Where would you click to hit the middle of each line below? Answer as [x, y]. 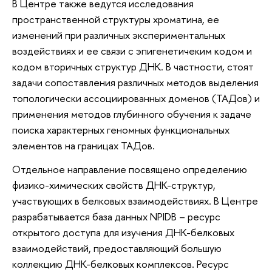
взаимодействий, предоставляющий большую [117, 248]
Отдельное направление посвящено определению [130, 169]
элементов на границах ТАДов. [83, 145]
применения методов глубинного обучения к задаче [132, 114]
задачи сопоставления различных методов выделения [135, 82]
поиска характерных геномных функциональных [121, 129]
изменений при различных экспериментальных [119, 35]
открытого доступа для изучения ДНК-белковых [123, 233]
